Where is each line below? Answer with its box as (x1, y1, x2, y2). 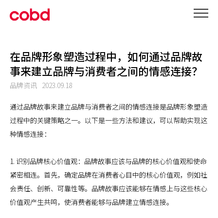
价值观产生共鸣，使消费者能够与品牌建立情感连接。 (10, 197, 173, 207)
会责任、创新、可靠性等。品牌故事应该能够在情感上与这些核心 (10, 183, 207, 193)
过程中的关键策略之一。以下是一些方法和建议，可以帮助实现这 (10, 115, 207, 125)
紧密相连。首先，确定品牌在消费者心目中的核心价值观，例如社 (10, 170, 207, 180)
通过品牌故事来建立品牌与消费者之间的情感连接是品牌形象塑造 (10, 102, 207, 111)
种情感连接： (10, 129, 51, 139)
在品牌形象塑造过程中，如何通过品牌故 (10, 48, 202, 64)
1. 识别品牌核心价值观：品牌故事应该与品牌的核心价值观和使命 (10, 156, 207, 166)
